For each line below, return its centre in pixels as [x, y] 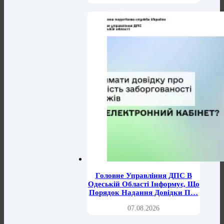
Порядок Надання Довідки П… [144, 193]
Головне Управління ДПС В [143, 176]
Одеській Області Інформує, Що [143, 184]
